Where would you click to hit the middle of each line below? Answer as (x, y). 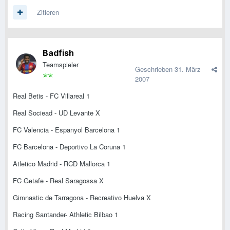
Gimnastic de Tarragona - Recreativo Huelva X (82, 198)
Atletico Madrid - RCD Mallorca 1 (62, 164)
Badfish (58, 53)
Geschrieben (155, 69)
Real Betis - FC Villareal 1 (51, 96)
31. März (188, 69)
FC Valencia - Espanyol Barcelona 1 (66, 130)
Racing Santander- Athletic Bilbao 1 (65, 215)
